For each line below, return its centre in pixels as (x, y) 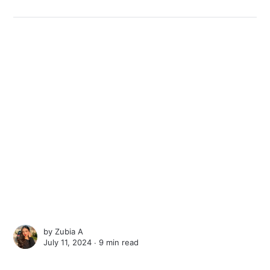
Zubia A (69, 231)
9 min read (119, 242)
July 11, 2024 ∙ (71, 242)
